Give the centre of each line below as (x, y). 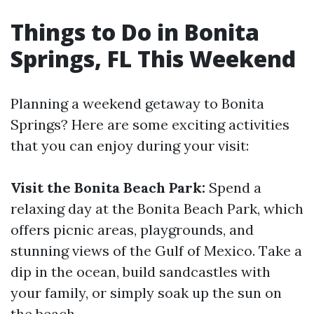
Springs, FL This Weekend (153, 59)
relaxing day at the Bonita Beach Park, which (157, 209)
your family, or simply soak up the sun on (146, 293)
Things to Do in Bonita (135, 32)
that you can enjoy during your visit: (130, 145)
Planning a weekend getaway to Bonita (137, 103)
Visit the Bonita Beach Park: (108, 187)
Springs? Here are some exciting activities (150, 124)
